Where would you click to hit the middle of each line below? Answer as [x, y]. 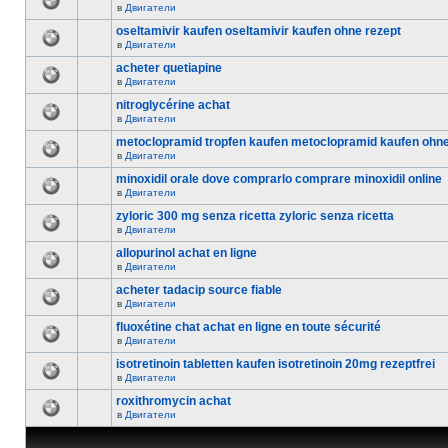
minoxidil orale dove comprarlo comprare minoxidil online [279, 179]
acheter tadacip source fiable [199, 290]
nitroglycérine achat [173, 105]
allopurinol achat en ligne [186, 253]
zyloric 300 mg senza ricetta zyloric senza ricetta [255, 216]
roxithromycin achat [173, 401]
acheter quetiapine [169, 68]
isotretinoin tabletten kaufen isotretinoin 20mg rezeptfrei [275, 364]
